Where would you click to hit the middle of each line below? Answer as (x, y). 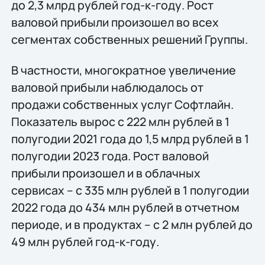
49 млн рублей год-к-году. (85, 241)
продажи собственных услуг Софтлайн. (122, 104)
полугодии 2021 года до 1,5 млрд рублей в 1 (130, 138)
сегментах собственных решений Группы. (129, 40)
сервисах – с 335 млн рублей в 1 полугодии (130, 190)
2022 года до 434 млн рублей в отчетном (125, 207)
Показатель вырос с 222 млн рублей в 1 (120, 121)
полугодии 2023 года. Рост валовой (110, 156)
